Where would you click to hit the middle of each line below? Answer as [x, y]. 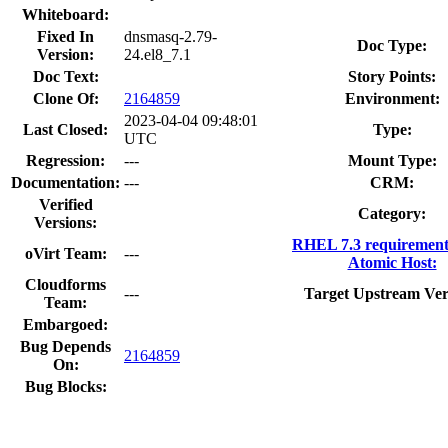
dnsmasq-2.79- [170, 36]
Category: [392, 213]
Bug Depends [65, 346]
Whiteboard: [65, 14]
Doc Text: [65, 76]
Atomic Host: [392, 262]
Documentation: [65, 182]
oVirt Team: [65, 253]
